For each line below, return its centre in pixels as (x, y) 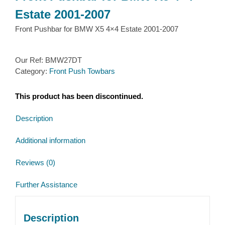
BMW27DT (64, 60)
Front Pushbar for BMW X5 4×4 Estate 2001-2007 (97, 29)
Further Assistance (46, 184)
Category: (32, 71)
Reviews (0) (35, 162)
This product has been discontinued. (79, 96)
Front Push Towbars (82, 71)
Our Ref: (30, 60)
